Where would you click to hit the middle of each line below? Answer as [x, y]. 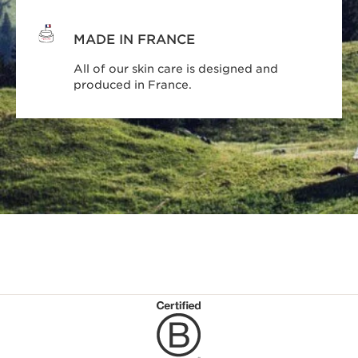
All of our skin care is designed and [176, 68]
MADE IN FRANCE [135, 39]
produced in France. [133, 84]
